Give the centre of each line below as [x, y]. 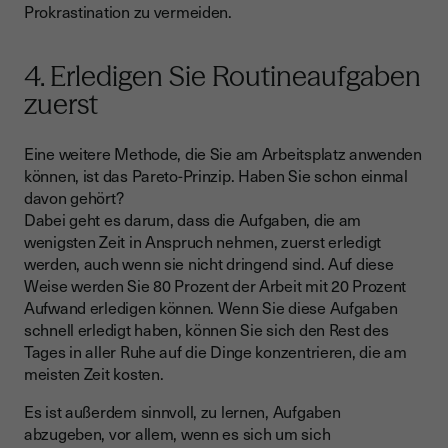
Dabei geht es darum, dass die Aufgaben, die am [193, 219]
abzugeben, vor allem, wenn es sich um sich [177, 433]
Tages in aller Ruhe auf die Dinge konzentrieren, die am [215, 351]
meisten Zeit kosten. [96, 373]
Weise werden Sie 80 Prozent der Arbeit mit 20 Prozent [215, 285]
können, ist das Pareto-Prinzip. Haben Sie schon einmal [216, 175]
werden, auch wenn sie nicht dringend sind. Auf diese [209, 263]
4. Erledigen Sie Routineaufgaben [222, 76]
